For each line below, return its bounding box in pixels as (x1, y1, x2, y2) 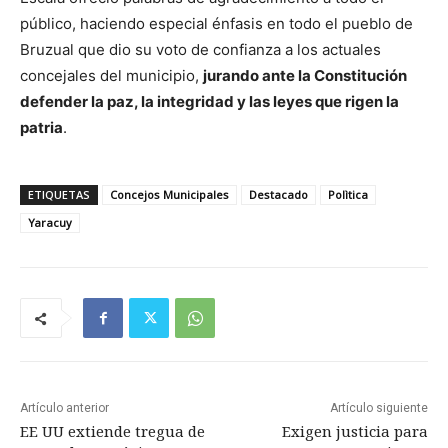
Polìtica (328, 187, 368, 203)
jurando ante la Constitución (203, 66, 407, 86)
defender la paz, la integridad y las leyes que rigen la (20, 92, 399, 112)
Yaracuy (28, 215, 72, 231)
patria (20, 118, 63, 138)
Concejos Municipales (110, 187, 229, 203)
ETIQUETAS (28, 187, 90, 203)
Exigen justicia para (281, 421, 428, 442)
